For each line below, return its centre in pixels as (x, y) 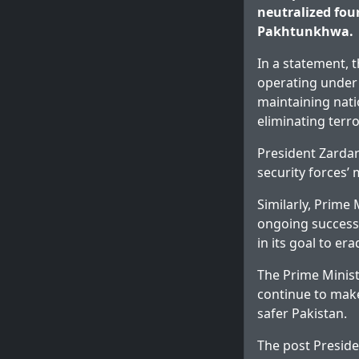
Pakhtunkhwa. (305, 31)
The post (285, 345)
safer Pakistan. (302, 313)
